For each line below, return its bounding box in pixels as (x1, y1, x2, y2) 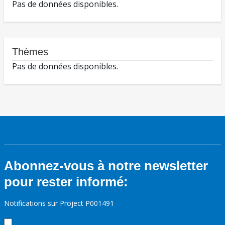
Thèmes (12, 46, 48, 58)
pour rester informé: (4, 174, 128, 190)
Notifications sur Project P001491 (4, 198, 114, 208)
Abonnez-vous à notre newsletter (4, 158, 208, 174)
